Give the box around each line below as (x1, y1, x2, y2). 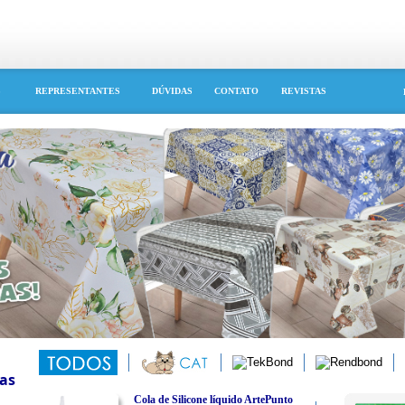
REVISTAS (281, 86, 326, 96)
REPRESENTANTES (34, 86, 120, 96)
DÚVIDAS (151, 86, 193, 96)
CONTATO (213, 86, 259, 96)
